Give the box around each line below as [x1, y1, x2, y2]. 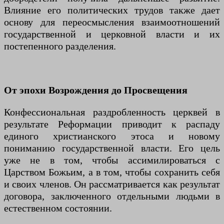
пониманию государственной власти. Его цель [4, 142, 220, 154]
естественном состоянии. [4, 202, 112, 214]
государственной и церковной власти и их [4, 28, 220, 40]
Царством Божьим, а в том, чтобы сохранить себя [4, 166, 220, 178]
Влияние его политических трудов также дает [4, 4, 220, 16]
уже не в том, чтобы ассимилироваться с [4, 154, 220, 166]
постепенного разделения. [4, 40, 116, 52]
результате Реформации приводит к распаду [4, 118, 220, 130]
